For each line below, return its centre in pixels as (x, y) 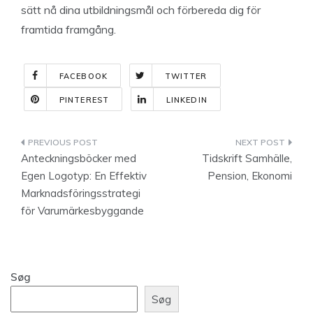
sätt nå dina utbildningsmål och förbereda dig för (141, 10)
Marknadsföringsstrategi (81, 193)
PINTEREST (84, 100)
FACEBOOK (83, 76)
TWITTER (186, 76)
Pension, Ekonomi (250, 176)
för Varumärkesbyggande (82, 211)
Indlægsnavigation (98, 145)
